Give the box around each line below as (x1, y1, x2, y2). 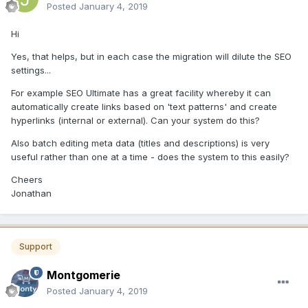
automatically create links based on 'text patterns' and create (11, 100, 277, 112)
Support (19, 241, 52, 252)
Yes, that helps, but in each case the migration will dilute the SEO (11, 50, 291, 62)
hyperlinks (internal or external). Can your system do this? (11, 114, 260, 126)
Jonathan (11, 187, 52, 199)
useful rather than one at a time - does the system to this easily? (11, 151, 289, 162)
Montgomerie (47, 267, 120, 282)
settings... (11, 64, 51, 76)
